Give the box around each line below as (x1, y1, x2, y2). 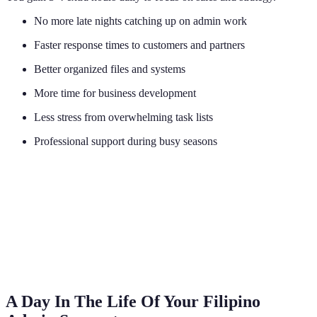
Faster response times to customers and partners (34, 39, 245, 52)
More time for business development (34, 87, 196, 100)
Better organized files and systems (34, 63, 185, 76)
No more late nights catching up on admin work (34, 15, 247, 28)
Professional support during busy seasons (34, 135, 217, 148)
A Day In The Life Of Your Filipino (6, 292, 260, 311)
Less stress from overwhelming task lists (34, 111, 213, 124)
